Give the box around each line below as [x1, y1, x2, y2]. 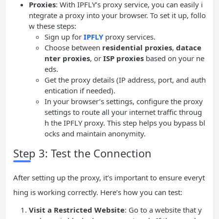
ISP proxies [103, 53, 144, 63]
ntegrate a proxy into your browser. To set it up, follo [29, 10, 206, 20]
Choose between [44, 42, 102, 52]
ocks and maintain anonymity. [44, 128, 146, 138]
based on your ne [144, 53, 204, 63]
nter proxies [44, 53, 90, 63]
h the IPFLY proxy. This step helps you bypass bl [44, 117, 205, 128]
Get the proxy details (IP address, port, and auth [44, 74, 206, 85]
